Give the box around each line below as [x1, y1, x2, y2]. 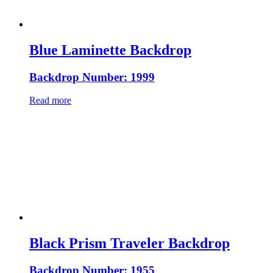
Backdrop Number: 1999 [29, 70, 155, 83]
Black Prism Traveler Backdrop [29, 235, 230, 252]
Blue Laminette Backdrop [29, 41, 191, 58]
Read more [29, 95, 71, 106]
